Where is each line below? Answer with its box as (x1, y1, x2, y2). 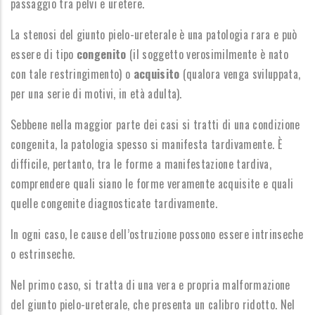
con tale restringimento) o (11, 65, 134, 82)
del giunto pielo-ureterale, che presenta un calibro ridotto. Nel (11, 296, 295, 313)
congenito (76, 46, 127, 63)
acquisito (133, 65, 180, 82)
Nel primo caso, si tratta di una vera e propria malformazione (11, 276, 290, 293)
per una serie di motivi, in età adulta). (11, 85, 182, 102)
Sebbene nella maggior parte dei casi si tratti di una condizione (11, 116, 300, 133)
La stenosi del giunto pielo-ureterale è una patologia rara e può (11, 26, 297, 43)
